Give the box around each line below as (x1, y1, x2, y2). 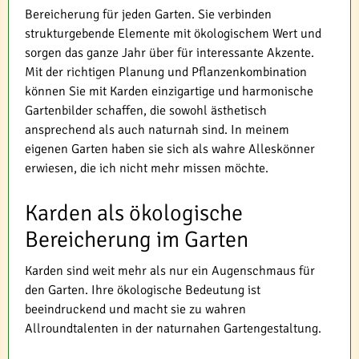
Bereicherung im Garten (25, 226, 248, 254)
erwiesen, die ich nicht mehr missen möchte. (25, 160, 268, 177)
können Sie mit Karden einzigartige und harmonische (25, 83, 313, 100)
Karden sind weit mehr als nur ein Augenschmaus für (25, 263, 315, 280)
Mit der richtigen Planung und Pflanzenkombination (25, 64, 307, 81)
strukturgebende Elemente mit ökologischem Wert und (25, 26, 321, 42)
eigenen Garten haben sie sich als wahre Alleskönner (25, 141, 315, 158)
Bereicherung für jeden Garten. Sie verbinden (25, 6, 272, 23)
